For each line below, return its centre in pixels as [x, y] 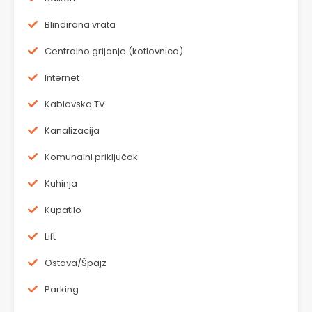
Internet [62, 78]
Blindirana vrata [80, 25]
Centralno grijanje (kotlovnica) [114, 52]
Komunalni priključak [91, 157]
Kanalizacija [72, 131]
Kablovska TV [75, 104]
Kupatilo [63, 210]
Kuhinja [61, 184]
